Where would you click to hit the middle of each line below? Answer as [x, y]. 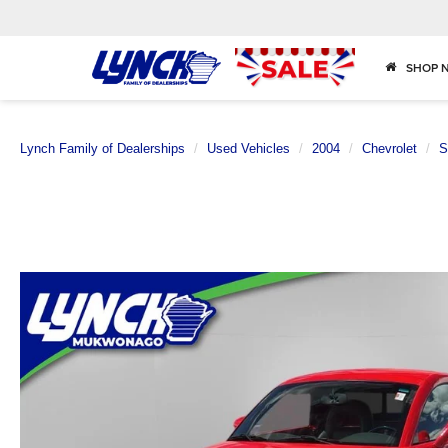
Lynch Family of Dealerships [102, 148]
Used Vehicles [248, 148]
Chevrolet [389, 148]
